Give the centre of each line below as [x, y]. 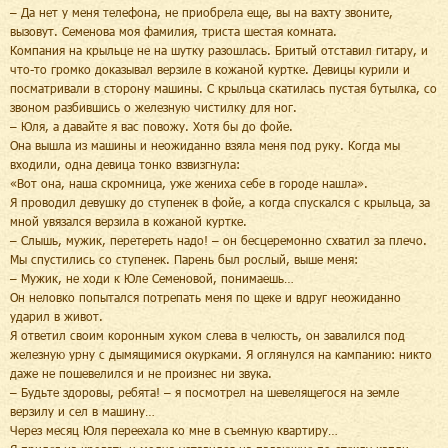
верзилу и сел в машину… [82, 410]
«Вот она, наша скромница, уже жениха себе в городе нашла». [189, 182]
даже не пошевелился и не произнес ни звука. [141, 372]
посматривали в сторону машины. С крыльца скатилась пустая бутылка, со [223, 87]
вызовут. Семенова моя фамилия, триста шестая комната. [173, 30]
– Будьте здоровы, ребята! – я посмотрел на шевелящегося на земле [204, 391]
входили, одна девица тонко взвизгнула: [125, 163]
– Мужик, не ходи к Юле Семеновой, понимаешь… [152, 277]
